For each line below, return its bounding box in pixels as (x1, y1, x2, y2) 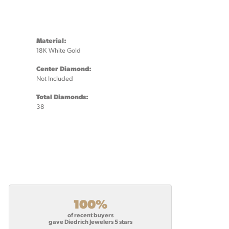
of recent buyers (67, 210, 113, 219)
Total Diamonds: (36, 92, 88, 101)
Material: (36, 36, 66, 45)
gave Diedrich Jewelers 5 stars (48, 217, 132, 225)
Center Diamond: (36, 64, 91, 73)
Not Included (36, 74, 73, 83)
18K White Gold (36, 46, 81, 55)
